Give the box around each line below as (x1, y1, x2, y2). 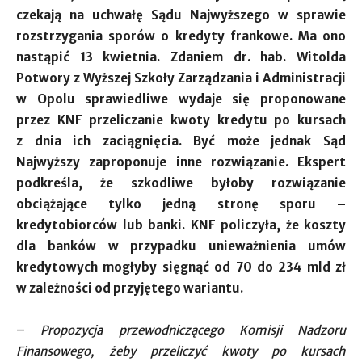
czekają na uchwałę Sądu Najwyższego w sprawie (16, 7, 346, 23)
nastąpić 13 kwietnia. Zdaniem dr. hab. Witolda (16, 49, 346, 65)
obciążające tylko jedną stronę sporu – (16, 196, 346, 212)
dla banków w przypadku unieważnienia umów (16, 238, 346, 254)
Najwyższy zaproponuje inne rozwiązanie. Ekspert (16, 154, 346, 170)
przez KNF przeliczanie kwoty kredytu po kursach (16, 112, 346, 128)
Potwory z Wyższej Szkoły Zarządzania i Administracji (16, 70, 346, 86)
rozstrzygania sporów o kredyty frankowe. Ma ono (16, 28, 346, 44)
